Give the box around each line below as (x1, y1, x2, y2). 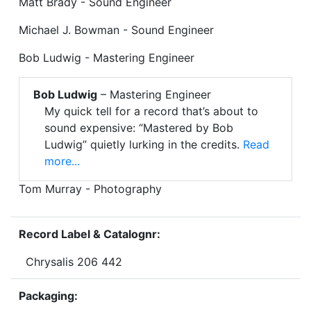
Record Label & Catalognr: (19, 227, 160, 242)
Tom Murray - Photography (19, 182, 162, 196)
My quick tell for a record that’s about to (44, 104, 258, 119)
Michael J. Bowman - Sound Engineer (19, 23, 214, 37)
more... (44, 154, 80, 169)
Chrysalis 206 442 (19, 255, 122, 269)
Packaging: (19, 289, 78, 303)
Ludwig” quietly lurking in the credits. (44, 137, 239, 152)
